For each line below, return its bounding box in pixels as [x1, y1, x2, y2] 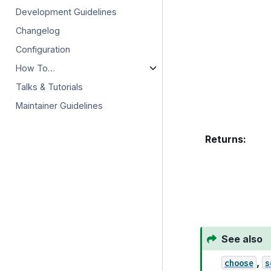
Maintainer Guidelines [16, 100, 103, 111]
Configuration [16, 44, 71, 54]
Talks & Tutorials [16, 81, 83, 92]
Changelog [16, 25, 60, 36]
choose [224, 257, 253, 268]
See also [221, 232, 263, 245]
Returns [204, 133, 243, 146]
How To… [16, 62, 56, 73]
